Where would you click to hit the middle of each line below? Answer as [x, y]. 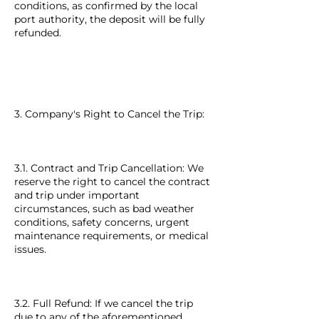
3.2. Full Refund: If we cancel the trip [104, 303]
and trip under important [77, 195]
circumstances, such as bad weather [104, 209]
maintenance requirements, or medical [111, 236]
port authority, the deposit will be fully [110, 19]
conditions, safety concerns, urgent [102, 222]
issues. [30, 249]
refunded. [38, 33]
